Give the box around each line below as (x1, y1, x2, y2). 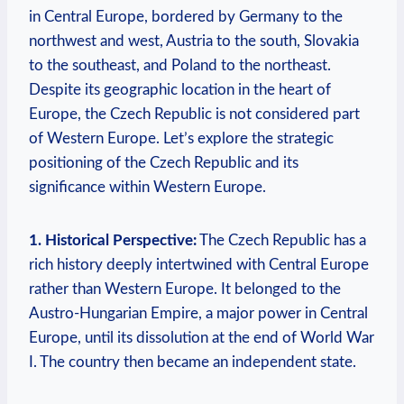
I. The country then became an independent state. (29, 353, 356, 370)
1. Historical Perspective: (29, 232, 197, 248)
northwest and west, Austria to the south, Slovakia (29, 32, 359, 49)
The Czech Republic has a (197, 232, 366, 248)
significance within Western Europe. (29, 179, 266, 195)
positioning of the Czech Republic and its (29, 154, 298, 170)
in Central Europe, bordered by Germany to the (29, 8, 343, 24)
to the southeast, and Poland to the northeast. (29, 57, 331, 73)
